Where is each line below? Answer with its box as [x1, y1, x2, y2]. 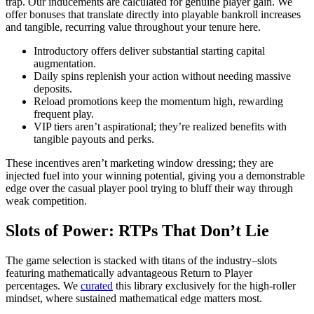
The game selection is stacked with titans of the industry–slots [6, 254, 277, 266]
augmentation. [34, 57, 96, 69]
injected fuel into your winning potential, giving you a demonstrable [6, 169, 305, 182]
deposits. [34, 82, 72, 95]
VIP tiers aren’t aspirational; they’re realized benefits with [34, 120, 287, 132]
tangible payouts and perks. [34, 132, 154, 145]
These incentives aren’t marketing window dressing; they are [6, 156, 273, 169]
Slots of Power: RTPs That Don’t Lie [6, 221, 269, 240]
